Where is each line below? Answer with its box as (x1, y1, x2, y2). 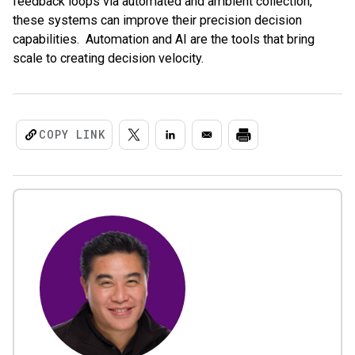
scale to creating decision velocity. (13, 50, 204, 66)
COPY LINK (39, 126, 105, 142)
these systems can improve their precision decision (13, 12, 302, 28)
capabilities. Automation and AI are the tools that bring (13, 31, 315, 47)
